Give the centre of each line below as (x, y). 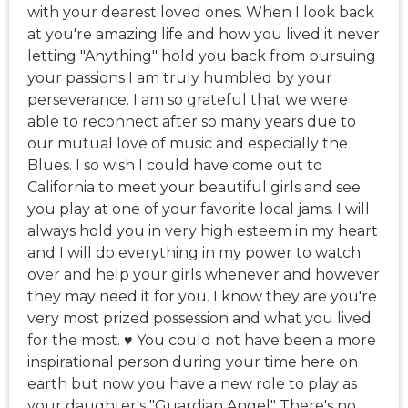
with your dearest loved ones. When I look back (201, 13)
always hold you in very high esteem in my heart (203, 231)
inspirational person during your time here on (193, 362)
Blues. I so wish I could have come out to (175, 166)
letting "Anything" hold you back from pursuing (202, 56)
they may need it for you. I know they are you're (202, 297)
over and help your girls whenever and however (204, 275)
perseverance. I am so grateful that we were (188, 100)
